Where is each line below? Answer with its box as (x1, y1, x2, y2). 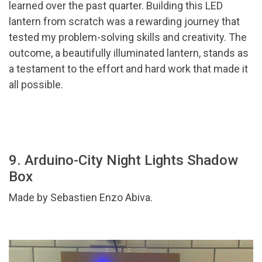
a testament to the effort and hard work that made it (9, 62, 248, 75)
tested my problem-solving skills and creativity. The (9, 30, 247, 43)
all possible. (9, 78, 63, 91)
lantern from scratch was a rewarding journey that (9, 15, 240, 27)
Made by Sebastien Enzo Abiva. (9, 191, 153, 204)
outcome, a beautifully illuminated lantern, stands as (9, 46, 249, 59)
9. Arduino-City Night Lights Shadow (9, 151, 238, 168)
